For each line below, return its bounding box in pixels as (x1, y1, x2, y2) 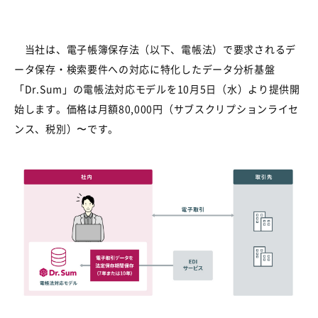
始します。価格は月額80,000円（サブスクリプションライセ (14, 102, 299, 116)
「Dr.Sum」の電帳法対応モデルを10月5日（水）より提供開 (14, 82, 300, 96)
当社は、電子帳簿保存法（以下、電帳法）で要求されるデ (14, 42, 296, 56)
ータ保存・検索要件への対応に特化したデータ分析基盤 (14, 62, 275, 76)
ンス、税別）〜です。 (14, 121, 119, 136)
